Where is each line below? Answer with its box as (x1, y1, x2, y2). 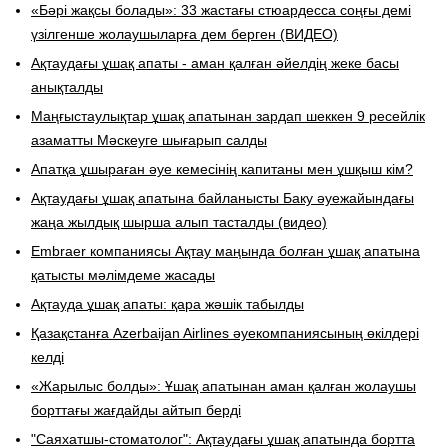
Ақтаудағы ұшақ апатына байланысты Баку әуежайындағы (31, 189, 414, 206)
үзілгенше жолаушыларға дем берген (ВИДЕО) (31, 25, 338, 42)
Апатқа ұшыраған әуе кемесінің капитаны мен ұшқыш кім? (31, 160, 413, 177)
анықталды (31, 78, 103, 95)
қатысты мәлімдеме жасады (31, 266, 215, 283)
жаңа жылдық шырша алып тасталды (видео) (31, 213, 327, 230)
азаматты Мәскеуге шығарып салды (31, 131, 267, 148)
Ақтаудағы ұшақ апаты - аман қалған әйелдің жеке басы (31, 54, 399, 71)
